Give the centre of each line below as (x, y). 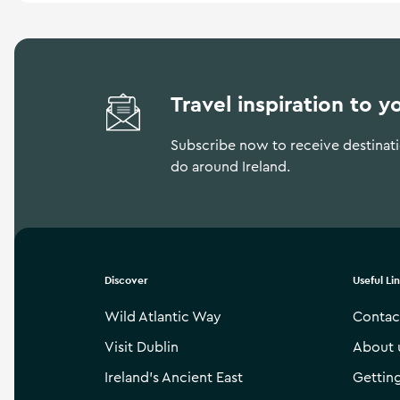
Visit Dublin (142, 347)
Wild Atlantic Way (163, 317)
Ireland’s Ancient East (174, 378)
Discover (126, 280)
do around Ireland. (231, 167)
